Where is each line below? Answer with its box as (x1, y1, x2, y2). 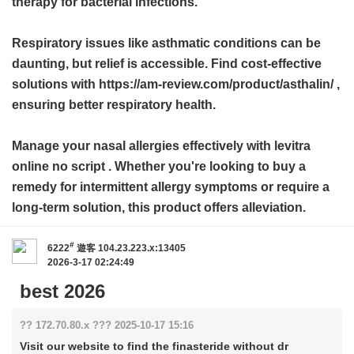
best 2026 (20, 281, 105, 302)
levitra (274, 139, 311, 153)
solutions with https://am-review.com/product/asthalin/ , (12, 77, 340, 91)
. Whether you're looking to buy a (105, 160, 306, 173)
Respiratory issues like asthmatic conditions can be (12, 36, 321, 50)
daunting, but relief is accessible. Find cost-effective (12, 57, 322, 70)
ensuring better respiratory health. (12, 98, 216, 111)
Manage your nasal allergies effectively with (12, 139, 274, 153)
